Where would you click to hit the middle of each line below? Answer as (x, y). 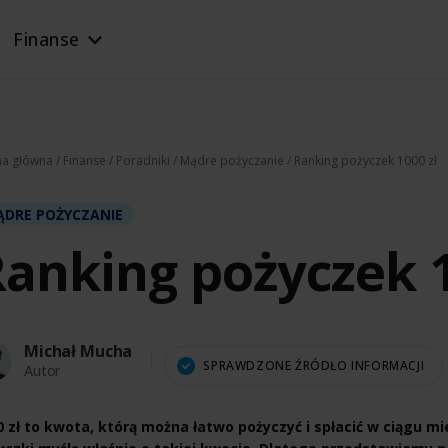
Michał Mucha (78, 351)
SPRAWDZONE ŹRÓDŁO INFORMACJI (314, 365)
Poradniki (143, 160)
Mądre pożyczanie (232, 160)
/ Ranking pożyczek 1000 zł (360, 160)
